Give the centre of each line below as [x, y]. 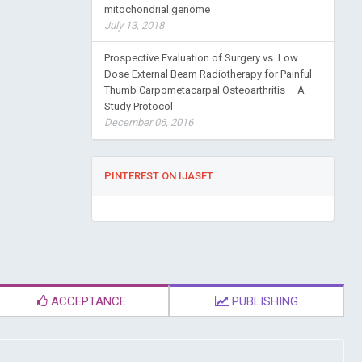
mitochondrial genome [157, 9]
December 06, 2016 [148, 122]
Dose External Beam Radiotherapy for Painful [208, 74]
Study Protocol [138, 106]
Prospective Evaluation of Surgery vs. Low [201, 58]
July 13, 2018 [134, 25]
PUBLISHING [264, 301]
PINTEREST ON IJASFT [158, 176]
